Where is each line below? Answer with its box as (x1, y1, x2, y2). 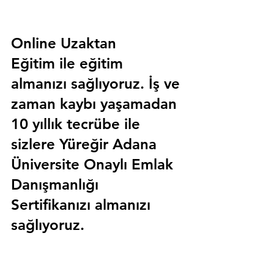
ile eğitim (59, 54, 127, 73)
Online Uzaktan (11, 34, 120, 53)
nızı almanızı (67, 196, 155, 214)
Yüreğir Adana (55, 135, 161, 154)
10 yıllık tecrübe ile (11, 115, 144, 133)
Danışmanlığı (11, 176, 103, 194)
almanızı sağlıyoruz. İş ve (11, 75, 184, 93)
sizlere (11, 135, 55, 154)
